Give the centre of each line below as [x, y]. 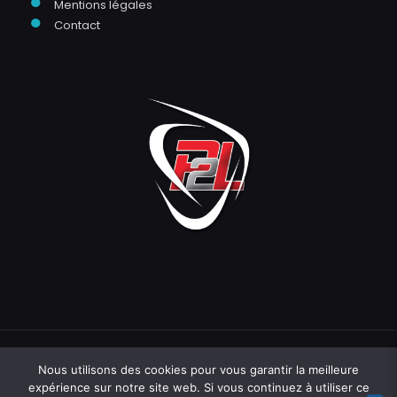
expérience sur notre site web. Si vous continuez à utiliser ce [198, 387]
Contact [77, 26]
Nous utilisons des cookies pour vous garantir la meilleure [198, 370]
